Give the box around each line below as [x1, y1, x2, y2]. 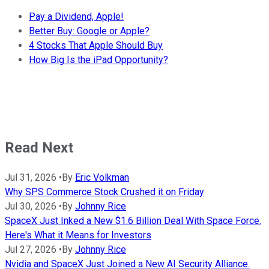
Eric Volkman [75, 171, 129, 183]
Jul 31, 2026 [5, 171, 56, 183]
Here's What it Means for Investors [5, 229, 151, 241]
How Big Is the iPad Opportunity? [29, 53, 168, 65]
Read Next [5, 139, 73, 156]
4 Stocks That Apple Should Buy [29, 39, 163, 51]
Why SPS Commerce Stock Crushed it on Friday [5, 186, 204, 198]
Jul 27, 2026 [5, 243, 56, 255]
